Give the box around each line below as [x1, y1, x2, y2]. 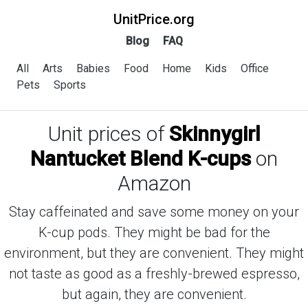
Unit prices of [47, 122, 169, 146]
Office [241, 62, 269, 75]
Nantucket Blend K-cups [30, 146, 251, 170]
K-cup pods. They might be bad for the [38, 224, 270, 241]
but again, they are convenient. [61, 286, 247, 302]
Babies [76, 62, 110, 75]
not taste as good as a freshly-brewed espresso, [8, 265, 300, 282]
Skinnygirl [168, 122, 261, 146]
